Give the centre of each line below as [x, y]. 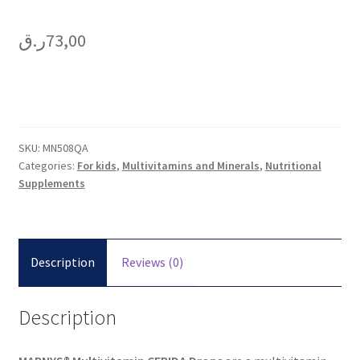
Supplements [51, 184]
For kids [96, 166]
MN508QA [65, 148]
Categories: [47, 166]
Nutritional [293, 166]
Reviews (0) [152, 262]
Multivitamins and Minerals [190, 166]
